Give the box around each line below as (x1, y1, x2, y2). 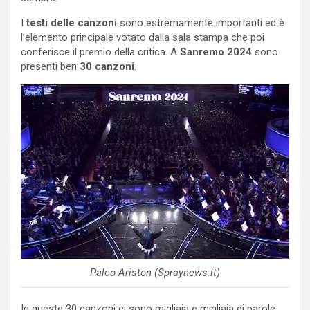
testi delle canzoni (24, 17, 117, 30)
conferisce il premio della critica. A (21, 46, 180, 59)
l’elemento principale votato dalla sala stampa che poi (21, 31, 264, 44)
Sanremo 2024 (180, 46, 252, 59)
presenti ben (21, 60, 80, 73)
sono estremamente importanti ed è (117, 17, 284, 30)
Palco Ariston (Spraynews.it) (90, 266, 220, 279)
